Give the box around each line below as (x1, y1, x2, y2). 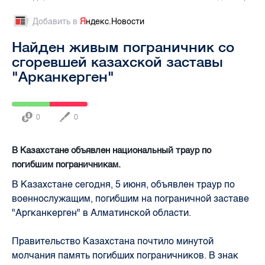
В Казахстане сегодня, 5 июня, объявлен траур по (12, 178, 235, 190)
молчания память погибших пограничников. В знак (12, 249, 238, 261)
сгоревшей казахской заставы (12, 53, 223, 70)
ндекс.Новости (86, 16, 144, 27)
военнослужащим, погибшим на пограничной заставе (12, 192, 249, 204)
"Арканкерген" (12, 67, 114, 85)
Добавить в (33, 16, 80, 27)
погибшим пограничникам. (12, 159, 121, 170)
